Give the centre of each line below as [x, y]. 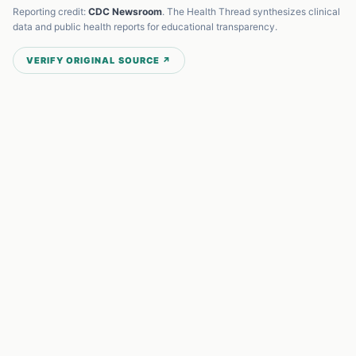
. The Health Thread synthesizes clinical [251, 12]
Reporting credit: [50, 12]
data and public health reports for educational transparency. [145, 27]
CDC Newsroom [125, 12]
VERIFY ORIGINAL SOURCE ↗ [99, 60]
